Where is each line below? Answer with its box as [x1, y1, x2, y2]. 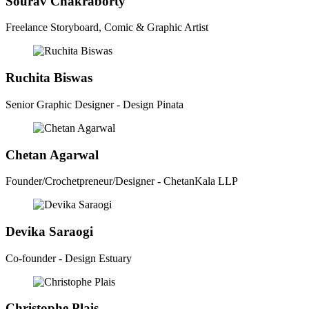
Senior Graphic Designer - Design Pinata [6, 98, 183, 110]
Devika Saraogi [6, 223, 93, 239]
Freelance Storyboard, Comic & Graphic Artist [6, 21, 208, 34]
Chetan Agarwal [6, 147, 99, 162]
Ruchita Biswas [6, 70, 92, 86]
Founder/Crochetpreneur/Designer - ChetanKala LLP [6, 175, 238, 188]
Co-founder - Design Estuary [6, 252, 132, 264]
